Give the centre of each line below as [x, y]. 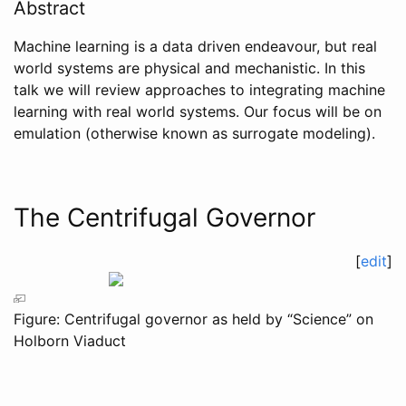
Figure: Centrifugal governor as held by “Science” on [193, 319]
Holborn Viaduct [70, 340]
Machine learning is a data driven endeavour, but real [195, 46]
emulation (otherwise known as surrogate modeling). [194, 133]
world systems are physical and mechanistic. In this [189, 68]
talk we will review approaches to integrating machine [199, 89]
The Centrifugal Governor [164, 217]
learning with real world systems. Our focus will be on [198, 111]
